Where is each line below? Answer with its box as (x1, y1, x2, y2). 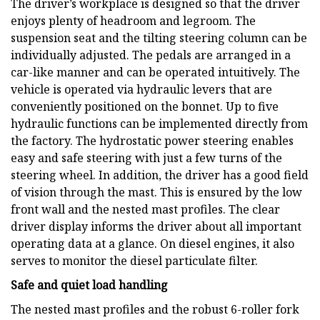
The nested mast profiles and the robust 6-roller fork (11, 301, 299, 317)
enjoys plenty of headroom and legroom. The (11, 12, 256, 29)
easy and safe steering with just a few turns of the (11, 149, 282, 166)
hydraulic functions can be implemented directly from (11, 115, 308, 131)
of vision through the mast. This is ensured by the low (11, 184, 302, 200)
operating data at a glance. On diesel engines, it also (11, 235, 294, 251)
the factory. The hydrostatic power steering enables (11, 132, 294, 149)
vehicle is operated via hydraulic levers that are (11, 81, 272, 97)
